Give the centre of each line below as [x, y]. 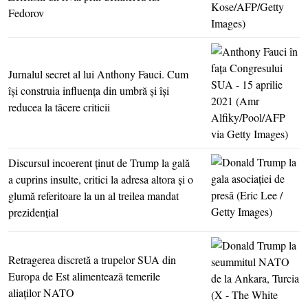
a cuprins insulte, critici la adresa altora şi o [101, 179]
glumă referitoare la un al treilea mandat [93, 196]
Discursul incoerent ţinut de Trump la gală [99, 163]
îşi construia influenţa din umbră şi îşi [89, 91]
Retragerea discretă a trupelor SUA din [92, 260]
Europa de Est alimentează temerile [84, 276]
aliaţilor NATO [41, 293]
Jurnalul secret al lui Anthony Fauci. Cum [98, 74]
